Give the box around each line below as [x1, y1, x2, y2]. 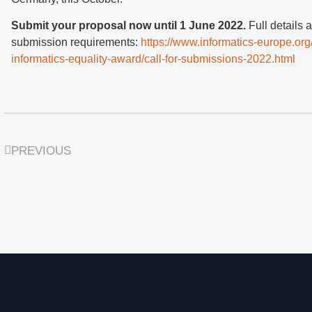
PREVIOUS [11, 144, 72, 158]
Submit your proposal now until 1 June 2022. [11, 19, 247, 31]
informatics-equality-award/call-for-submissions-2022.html [11, 52, 296, 65]
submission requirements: [11, 36, 141, 48]
